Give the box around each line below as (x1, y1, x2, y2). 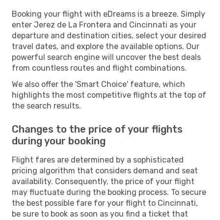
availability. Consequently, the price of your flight (12, 176, 194, 186)
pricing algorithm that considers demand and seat (12, 165, 198, 175)
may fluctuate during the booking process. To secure (12, 187, 206, 197)
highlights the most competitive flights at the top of (12, 90, 206, 100)
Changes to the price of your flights (12, 123, 183, 135)
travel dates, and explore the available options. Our (12, 41, 199, 51)
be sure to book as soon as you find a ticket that (12, 209, 188, 219)
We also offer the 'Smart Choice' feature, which (12, 79, 185, 89)
